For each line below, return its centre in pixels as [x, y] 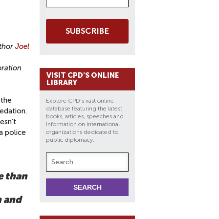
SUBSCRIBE [87, 31]
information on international [83, 124]
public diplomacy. [71, 140]
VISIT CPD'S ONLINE [83, 75]
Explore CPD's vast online [80, 101]
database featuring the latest [84, 109]
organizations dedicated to [82, 132]
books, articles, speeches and [85, 116]
